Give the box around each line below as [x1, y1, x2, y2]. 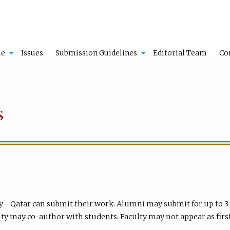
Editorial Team [152, 48, 207, 58]
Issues [21, 48, 44, 58]
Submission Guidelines [55, 48, 137, 58]
